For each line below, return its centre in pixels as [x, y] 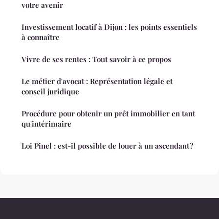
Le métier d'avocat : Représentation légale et [97, 81]
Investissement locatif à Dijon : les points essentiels [109, 27]
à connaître [41, 37]
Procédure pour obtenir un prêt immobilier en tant [108, 114]
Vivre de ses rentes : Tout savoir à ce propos [96, 59]
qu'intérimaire [46, 124]
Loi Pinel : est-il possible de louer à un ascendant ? [107, 146]
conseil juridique [50, 92]
